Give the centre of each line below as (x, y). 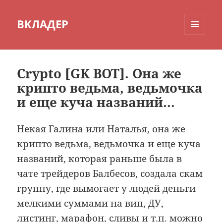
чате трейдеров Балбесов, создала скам (110, 174)
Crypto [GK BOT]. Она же (99, 74)
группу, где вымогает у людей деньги (107, 189)
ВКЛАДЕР (43, 24)
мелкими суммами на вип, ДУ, (90, 203)
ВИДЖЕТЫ (200, 55)
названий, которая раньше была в (100, 159)
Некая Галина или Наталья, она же (101, 129)
